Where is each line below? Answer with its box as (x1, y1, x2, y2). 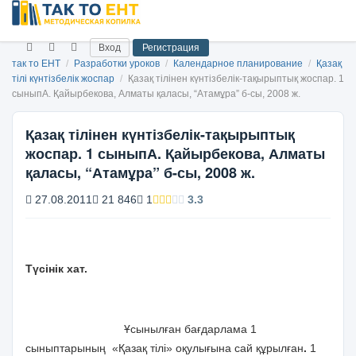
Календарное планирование (173, 58, 305, 69)
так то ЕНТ (12, 58, 60, 69)
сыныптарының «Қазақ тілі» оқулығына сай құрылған (25, 342, 304, 354)
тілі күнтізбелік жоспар (12, 73, 117, 84)
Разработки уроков (74, 58, 162, 69)
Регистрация (142, 41, 199, 53)
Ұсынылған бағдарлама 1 (25, 323, 257, 335)
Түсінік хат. (25, 262, 87, 275)
